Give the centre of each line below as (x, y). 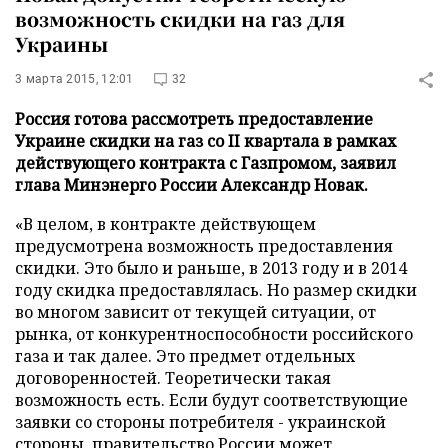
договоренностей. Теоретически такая (173, 378)
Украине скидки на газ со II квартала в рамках (205, 141)
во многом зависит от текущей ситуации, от (195, 312)
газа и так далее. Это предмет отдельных (185, 356)
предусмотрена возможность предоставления (204, 246)
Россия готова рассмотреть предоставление (194, 119)
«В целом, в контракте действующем (165, 224)
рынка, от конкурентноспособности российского (214, 334)
